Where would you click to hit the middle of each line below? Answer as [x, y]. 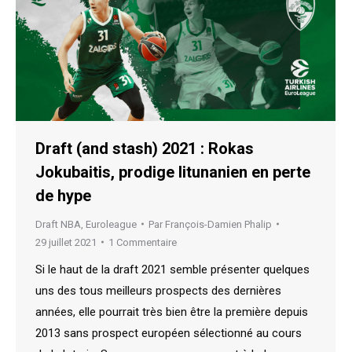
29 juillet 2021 [66, 242]
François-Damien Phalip [218, 224]
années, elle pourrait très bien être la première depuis [172, 312]
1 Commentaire [143, 242]
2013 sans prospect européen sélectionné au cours [169, 333]
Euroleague [111, 224]
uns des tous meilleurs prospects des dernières [158, 290]
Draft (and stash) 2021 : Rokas [145, 148]
